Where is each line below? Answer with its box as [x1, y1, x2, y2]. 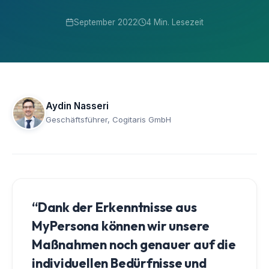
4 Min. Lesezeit [147, 17, 204, 27]
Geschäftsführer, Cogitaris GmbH [46, 115, 171, 124]
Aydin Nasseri [46, 100, 109, 112]
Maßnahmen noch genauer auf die [32, 235, 236, 253]
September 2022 [74, 17, 138, 27]
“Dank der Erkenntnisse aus [32, 198, 197, 216]
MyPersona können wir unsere [32, 217, 210, 234]
